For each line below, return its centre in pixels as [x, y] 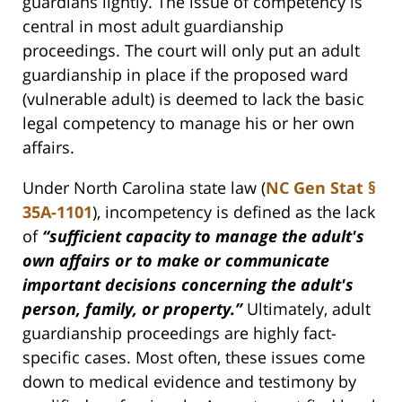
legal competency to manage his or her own [188, 122]
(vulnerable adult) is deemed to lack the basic [193, 98]
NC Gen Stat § [321, 187]
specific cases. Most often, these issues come [194, 357]
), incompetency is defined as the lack [234, 211]
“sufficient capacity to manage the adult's [203, 236]
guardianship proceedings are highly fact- [179, 332]
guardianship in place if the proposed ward [185, 74]
